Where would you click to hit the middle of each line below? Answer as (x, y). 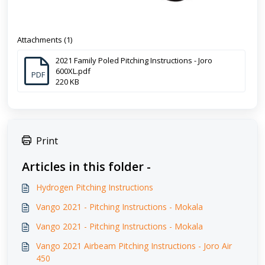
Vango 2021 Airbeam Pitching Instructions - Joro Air (134, 246)
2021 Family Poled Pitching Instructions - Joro (134, 61)
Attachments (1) (45, 40)
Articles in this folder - (86, 167)
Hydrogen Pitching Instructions (95, 188)
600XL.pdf (73, 71)
